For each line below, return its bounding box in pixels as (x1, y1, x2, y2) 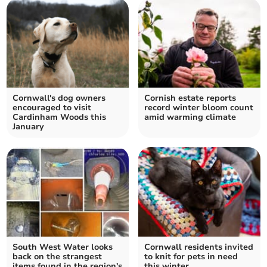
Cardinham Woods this (13, 111, 107, 123)
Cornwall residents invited (144, 241, 253, 253)
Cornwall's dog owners (13, 92, 106, 104)
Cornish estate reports (144, 92, 236, 104)
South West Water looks (13, 241, 113, 253)
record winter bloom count (144, 102, 253, 114)
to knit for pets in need (144, 251, 238, 263)
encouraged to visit (13, 102, 92, 114)
